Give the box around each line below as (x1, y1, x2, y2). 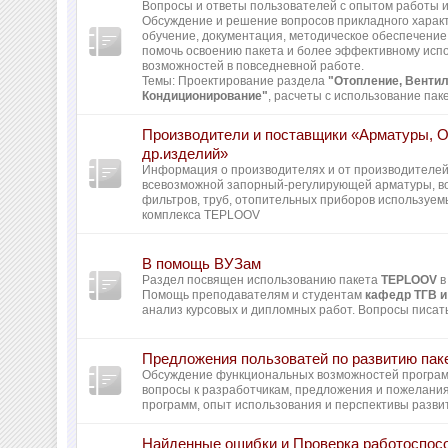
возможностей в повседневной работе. (142, 59, 365, 73)
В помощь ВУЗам (142, 255, 262, 272)
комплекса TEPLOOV (142, 208, 261, 222)
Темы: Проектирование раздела (142, 74, 329, 88)
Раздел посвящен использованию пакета (142, 273, 382, 287)
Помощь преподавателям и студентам (142, 288, 366, 302)
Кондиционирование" (142, 89, 269, 103)
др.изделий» (142, 145, 229, 162)
